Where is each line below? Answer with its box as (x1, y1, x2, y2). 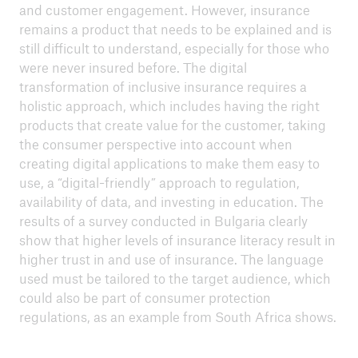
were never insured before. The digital (18, 58, 247, 76)
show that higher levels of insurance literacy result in (18, 231, 336, 249)
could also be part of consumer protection (18, 288, 271, 306)
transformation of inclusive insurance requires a (18, 78, 307, 95)
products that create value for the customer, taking (18, 116, 326, 133)
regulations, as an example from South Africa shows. (18, 308, 336, 325)
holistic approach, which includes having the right (18, 97, 320, 114)
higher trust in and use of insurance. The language (18, 250, 324, 268)
